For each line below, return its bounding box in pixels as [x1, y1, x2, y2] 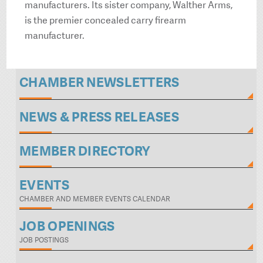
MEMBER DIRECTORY [19, 142, 150, 160]
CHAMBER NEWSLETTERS [19, 74, 180, 92]
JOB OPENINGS [19, 218, 115, 235]
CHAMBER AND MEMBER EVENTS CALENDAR [19, 194, 171, 204]
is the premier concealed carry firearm [25, 14, 187, 27]
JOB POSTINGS [19, 235, 69, 245]
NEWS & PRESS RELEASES [19, 108, 179, 126]
